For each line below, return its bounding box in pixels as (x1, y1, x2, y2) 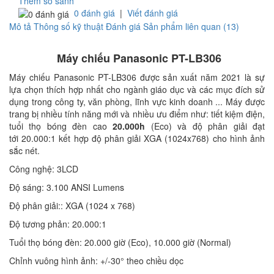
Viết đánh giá (127, 6, 178, 19)
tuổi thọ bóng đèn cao (9, 120, 113, 133)
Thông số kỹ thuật (34, 20, 103, 33)
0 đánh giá (74, 6, 115, 19)
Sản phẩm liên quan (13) (143, 20, 239, 33)
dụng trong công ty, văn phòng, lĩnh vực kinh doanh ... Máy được (9, 95, 265, 108)
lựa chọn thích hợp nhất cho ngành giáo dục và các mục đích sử (9, 83, 265, 96)
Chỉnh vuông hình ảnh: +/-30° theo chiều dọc (9, 254, 183, 267)
